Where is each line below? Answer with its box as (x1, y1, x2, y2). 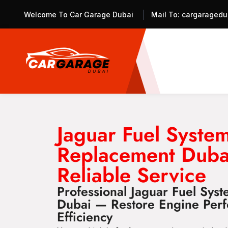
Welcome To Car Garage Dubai (24, 10, 133, 19)
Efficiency (57, 208, 112, 226)
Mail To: (151, 10, 180, 19)
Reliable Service (57, 160, 206, 190)
